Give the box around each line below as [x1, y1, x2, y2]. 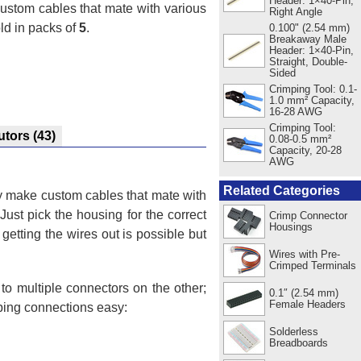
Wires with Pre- [268, 247, 340, 260]
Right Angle [268, 5, 322, 18]
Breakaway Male [268, 32, 346, 45]
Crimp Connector [268, 209, 347, 222]
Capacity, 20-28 [268, 143, 342, 156]
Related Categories [223, 183, 340, 197]
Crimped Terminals [268, 259, 356, 272]
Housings [268, 220, 313, 233]
